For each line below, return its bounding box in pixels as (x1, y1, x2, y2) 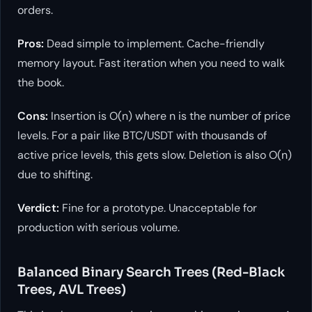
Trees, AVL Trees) (17, 281, 126, 298)
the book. (17, 75, 64, 91)
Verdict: (17, 201, 59, 216)
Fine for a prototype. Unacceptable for (59, 201, 257, 216)
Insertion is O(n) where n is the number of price (48, 109, 290, 124)
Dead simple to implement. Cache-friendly (44, 36, 265, 52)
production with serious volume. (17, 220, 180, 235)
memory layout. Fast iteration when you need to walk (17, 56, 285, 71)
